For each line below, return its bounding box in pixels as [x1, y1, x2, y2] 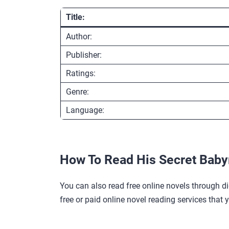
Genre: [66, 86, 89, 97]
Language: [66, 105, 104, 115]
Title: [66, 12, 85, 22]
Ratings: [66, 68, 96, 78]
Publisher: [66, 50, 102, 60]
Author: [66, 31, 92, 41]
